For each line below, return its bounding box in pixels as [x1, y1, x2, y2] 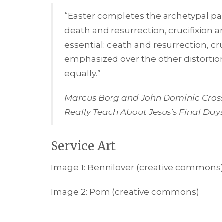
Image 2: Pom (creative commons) [51, 187, 199, 197]
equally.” [64, 68, 101, 79]
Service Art [51, 138, 116, 154]
